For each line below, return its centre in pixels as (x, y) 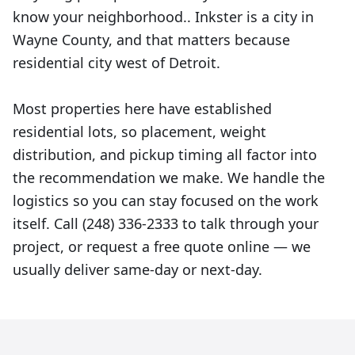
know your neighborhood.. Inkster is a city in (163, 17)
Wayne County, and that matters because (151, 40)
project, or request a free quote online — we (162, 246)
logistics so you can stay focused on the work (166, 200)
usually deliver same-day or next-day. (137, 269)
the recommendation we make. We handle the (169, 177)
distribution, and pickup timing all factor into (165, 155)
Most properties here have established (142, 109)
